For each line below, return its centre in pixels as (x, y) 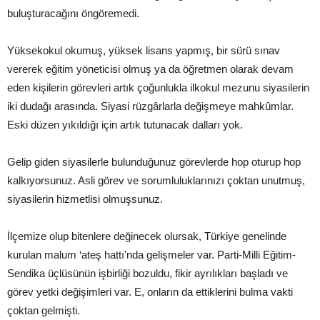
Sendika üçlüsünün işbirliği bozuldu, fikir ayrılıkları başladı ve (147, 273)
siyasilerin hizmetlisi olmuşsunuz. (85, 199)
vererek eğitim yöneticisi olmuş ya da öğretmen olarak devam (150, 69)
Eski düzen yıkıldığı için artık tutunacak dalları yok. (125, 125)
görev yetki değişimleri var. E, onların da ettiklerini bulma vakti (150, 292)
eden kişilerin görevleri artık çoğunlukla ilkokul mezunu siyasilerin (158, 87)
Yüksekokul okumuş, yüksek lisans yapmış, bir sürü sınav (144, 50)
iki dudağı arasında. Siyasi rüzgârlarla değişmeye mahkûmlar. (150, 106)
